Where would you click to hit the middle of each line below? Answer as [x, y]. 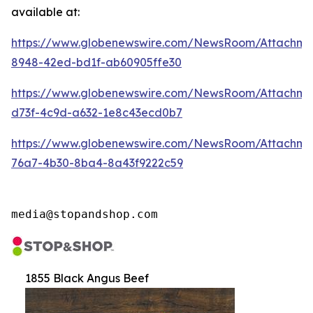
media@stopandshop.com [85, 214]
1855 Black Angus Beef [87, 278]
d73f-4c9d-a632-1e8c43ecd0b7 [97, 112]
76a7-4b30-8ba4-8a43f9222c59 [97, 163]
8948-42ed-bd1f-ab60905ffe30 [96, 62]
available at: [45, 12]
